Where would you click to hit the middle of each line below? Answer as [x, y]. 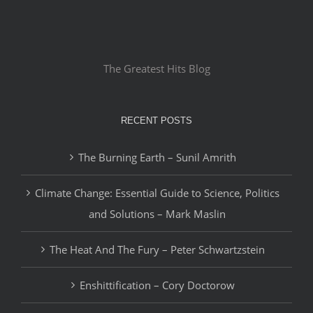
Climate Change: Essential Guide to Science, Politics [157, 193]
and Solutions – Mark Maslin [157, 214]
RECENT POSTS [156, 121]
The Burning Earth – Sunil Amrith [157, 158]
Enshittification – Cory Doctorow [157, 285]
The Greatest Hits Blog [156, 69]
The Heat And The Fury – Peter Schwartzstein [157, 250]
